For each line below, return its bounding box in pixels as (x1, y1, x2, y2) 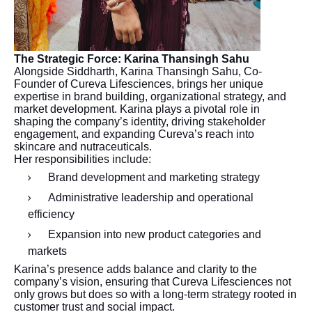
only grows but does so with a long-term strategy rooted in (14, 288, 297, 301)
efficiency (28, 208, 75, 221)
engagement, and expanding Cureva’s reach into (14, 128, 254, 141)
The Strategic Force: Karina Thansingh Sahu (14, 53, 249, 65)
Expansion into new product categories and (48, 228, 261, 241)
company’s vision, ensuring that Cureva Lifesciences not (14, 276, 291, 288)
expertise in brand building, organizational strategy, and (14, 91, 286, 103)
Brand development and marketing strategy (48, 171, 260, 184)
